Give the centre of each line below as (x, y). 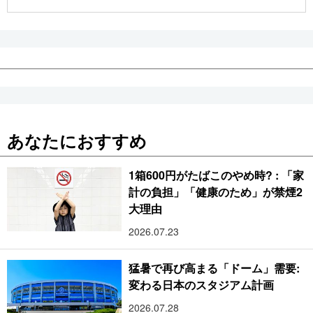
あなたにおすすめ (77, 140)
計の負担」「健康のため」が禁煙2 (216, 191)
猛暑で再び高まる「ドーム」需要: (214, 268)
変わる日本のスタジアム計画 (202, 284)
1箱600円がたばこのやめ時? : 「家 (216, 175)
